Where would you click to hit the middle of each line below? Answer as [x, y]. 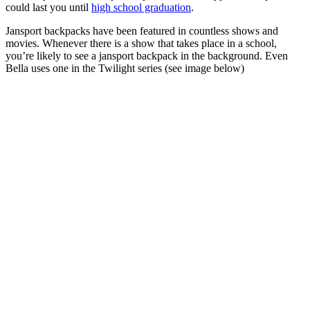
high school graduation [141, 8]
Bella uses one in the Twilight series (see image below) [125, 69]
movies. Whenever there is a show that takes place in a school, [141, 44]
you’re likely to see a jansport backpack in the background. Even [147, 56]
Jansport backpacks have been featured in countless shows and [142, 31]
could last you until [48, 8]
